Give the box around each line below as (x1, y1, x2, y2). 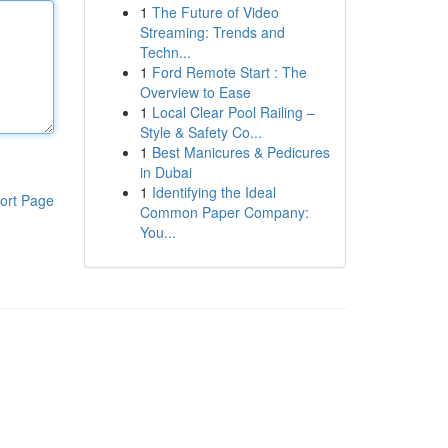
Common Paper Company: (139, 202, 309, 222)
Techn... (139, 42, 191, 62)
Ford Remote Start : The (151, 62, 307, 82)
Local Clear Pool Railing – (151, 102, 315, 122)
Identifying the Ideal (151, 182, 276, 202)
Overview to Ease (139, 82, 251, 102)
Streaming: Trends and (139, 22, 285, 42)
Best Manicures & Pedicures (151, 142, 330, 162)
